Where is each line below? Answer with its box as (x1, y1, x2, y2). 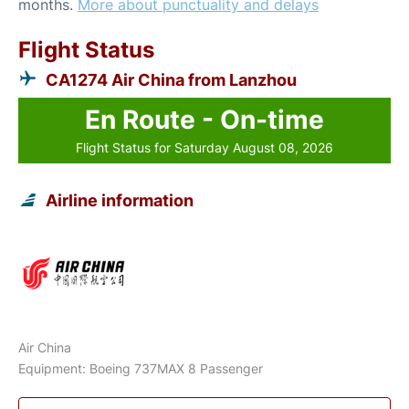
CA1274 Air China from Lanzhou (46, 70, 297, 89)
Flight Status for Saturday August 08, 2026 (76, 140, 333, 155)
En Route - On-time (85, 104, 324, 135)
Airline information (46, 191, 194, 210)
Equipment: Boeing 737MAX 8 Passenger (18, 361, 263, 376)
